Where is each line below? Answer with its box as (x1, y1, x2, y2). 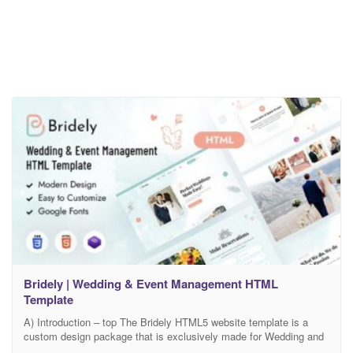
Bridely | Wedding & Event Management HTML (24, 274, 278, 292)
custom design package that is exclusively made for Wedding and (24, 328, 324, 344)
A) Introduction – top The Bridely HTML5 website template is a (24, 314, 308, 329)
